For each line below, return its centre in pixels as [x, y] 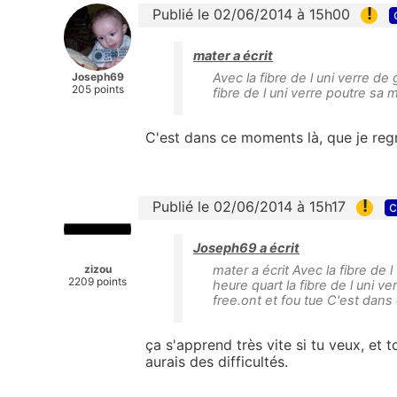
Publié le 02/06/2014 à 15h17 [249, 206]
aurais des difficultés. [217, 361]
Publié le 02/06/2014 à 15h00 [251, 14]
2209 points [97, 281]
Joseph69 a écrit [246, 248]
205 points [97, 89]
